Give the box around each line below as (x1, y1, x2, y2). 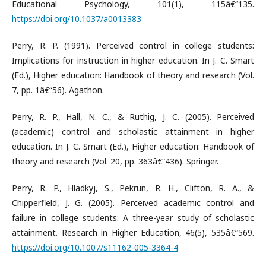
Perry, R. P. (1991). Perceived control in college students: (12, 39, 254, 51)
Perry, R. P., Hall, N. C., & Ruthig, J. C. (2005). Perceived (12, 110, 254, 122)
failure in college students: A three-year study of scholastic (12, 211, 254, 223)
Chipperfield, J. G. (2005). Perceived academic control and (12, 197, 254, 208)
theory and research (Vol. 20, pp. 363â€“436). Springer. (12, 155, 218, 167)
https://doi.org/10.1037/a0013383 (12, 12, 141, 24)
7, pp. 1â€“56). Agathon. (12, 84, 104, 96)
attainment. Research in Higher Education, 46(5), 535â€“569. (12, 226, 254, 238)
